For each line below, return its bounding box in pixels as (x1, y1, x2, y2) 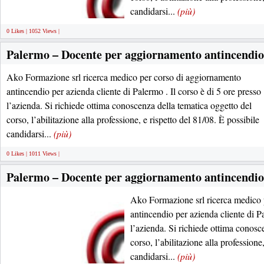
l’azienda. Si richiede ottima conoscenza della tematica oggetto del (6, 99, 252, 111)
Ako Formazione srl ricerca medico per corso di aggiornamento (6, 71, 241, 83)
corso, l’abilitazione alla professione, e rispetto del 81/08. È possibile (6, 113, 259, 126)
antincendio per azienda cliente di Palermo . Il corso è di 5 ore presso (6, 85, 261, 97)
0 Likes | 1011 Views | (6, 150, 60, 157)
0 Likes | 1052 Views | (6, 28, 60, 34)
